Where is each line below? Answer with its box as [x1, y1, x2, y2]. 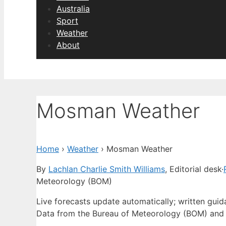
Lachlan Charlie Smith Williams [48, 164, 165, 175]
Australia [56, 4, 90, 14]
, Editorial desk [165, 164, 221, 175]
